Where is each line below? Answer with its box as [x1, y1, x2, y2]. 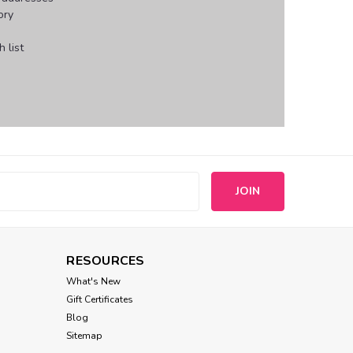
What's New [66, 274, 121, 288]
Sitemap [66, 329, 103, 342]
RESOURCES [66, 251, 145, 269]
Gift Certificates [66, 292, 134, 306]
